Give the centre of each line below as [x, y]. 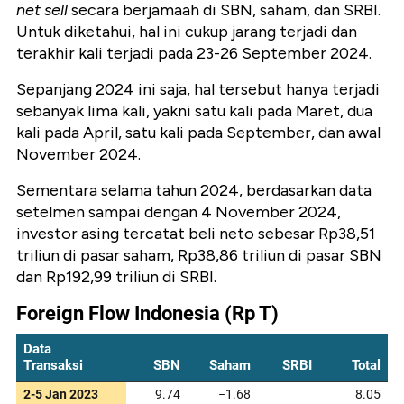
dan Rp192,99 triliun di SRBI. [116, 277]
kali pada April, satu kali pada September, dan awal [198, 133]
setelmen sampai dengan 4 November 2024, [179, 212]
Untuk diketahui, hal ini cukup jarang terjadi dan [187, 32]
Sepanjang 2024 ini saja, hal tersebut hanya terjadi [198, 90]
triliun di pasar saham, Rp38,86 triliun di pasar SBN [199, 256]
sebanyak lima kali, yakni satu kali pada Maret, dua [194, 111]
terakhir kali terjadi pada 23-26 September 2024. [194, 54]
